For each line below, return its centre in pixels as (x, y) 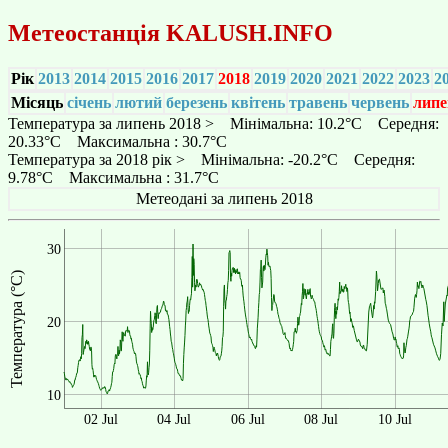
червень (380, 102)
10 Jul (394, 419)
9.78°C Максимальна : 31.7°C (113, 177)
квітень (258, 102)
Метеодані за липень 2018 (224, 198)
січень (89, 102)
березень (196, 102)
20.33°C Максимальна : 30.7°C (117, 141)
